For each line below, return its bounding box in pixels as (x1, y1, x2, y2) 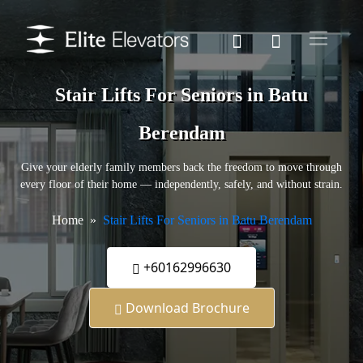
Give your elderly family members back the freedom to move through (21, 161, 342, 174)
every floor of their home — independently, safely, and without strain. (20, 178, 343, 191)
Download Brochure (122, 299, 250, 318)
